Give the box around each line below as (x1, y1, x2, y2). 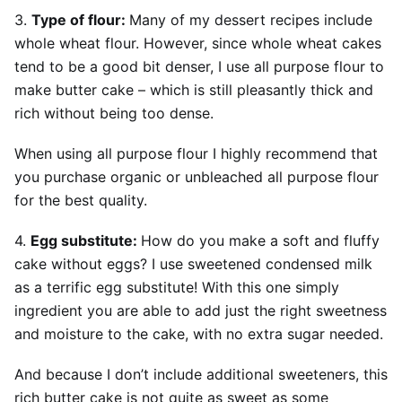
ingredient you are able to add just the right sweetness (14, 301, 387, 320)
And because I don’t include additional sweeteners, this (14, 365, 388, 384)
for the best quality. (14, 190, 147, 209)
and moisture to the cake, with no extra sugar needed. (14, 325, 383, 344)
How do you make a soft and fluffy (141, 232, 380, 250)
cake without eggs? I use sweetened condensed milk (14, 255, 372, 274)
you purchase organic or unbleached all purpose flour (14, 167, 379, 186)
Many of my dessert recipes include (129, 10, 372, 29)
